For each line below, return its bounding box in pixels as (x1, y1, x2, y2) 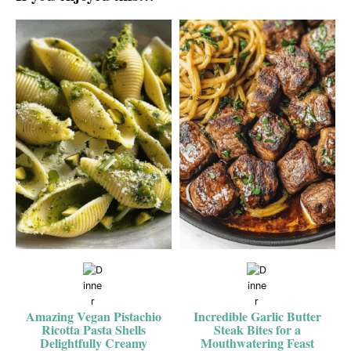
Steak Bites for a (214, 320, 302, 339)
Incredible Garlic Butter (194, 307, 322, 326)
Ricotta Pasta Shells (41, 320, 146, 339)
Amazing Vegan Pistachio (25, 307, 161, 326)
